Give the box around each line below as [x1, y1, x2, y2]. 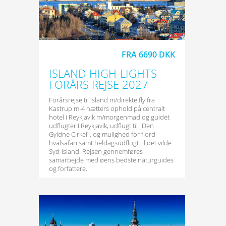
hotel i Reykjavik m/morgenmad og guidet [48, 112, 169, 122]
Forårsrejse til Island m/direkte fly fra [48, 95, 155, 104]
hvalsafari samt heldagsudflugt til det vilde [48, 138, 172, 147]
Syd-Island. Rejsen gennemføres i [48, 147, 146, 156]
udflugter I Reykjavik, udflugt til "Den [48, 121, 154, 130]
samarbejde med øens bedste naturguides [48, 155, 174, 164]
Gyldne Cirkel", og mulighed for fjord [48, 130, 155, 139]
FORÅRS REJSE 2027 [48, 77, 148, 92]
